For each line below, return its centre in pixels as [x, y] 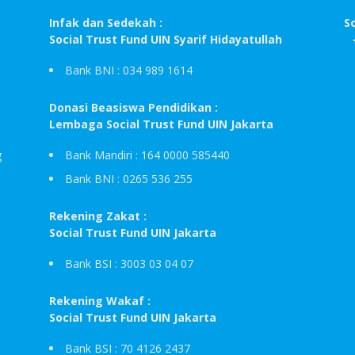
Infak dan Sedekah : [106, 22]
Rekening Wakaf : [100, 300]
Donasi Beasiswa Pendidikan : [134, 107]
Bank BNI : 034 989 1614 [129, 70]
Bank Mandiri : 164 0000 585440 [147, 155]
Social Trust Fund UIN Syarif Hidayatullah [166, 39]
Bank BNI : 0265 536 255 [129, 178]
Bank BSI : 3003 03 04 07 [129, 263]
